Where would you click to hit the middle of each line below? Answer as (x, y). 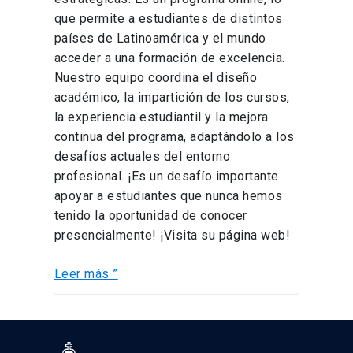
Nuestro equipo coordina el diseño (156, 78)
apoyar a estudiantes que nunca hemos (168, 196)
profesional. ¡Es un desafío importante (166, 176)
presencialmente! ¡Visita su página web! (172, 236)
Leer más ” (86, 274)
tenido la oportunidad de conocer (150, 216)
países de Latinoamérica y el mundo (160, 39)
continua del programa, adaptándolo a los (174, 137)
